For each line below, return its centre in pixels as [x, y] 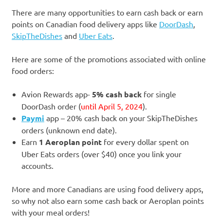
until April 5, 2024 [112, 106]
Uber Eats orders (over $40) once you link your [101, 154]
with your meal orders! [51, 212]
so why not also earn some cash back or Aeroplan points [108, 200]
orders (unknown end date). [69, 130]
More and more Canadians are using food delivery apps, [108, 189]
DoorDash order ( [51, 106]
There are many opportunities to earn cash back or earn [107, 12]
